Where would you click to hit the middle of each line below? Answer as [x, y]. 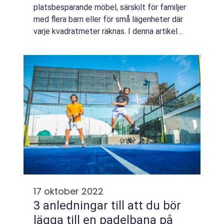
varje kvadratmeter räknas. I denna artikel [105, 31]
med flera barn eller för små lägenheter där [108, 19]
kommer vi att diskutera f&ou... [87, 43]
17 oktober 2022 [68, 191]
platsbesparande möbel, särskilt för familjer [110, 7]
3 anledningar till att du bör [107, 205]
